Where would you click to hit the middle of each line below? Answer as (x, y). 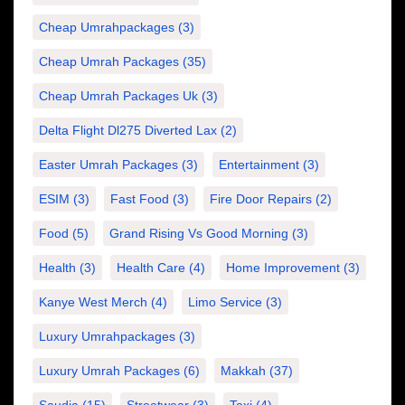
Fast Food (140, 199)
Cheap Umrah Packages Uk (118, 96)
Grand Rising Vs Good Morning (199, 234)
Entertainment (259, 165)
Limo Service (225, 302)
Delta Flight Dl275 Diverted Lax (128, 131)
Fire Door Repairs (261, 199)
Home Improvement (283, 268)
